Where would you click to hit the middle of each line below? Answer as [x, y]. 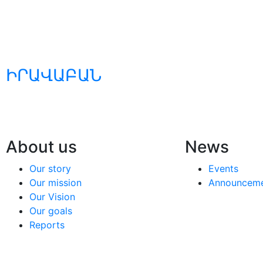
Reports [47, 225]
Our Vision [52, 196]
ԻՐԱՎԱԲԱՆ [54, 75]
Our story [50, 168]
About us [41, 146]
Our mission [55, 182]
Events [224, 168]
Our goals [51, 210]
